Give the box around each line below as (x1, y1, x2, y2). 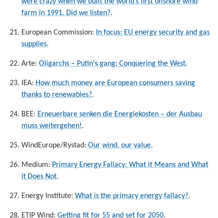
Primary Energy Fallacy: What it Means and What (52, 161, 208, 169)
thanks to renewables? (21, 91, 92, 99)
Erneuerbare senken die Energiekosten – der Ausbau (37, 110, 202, 118)
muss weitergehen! (21, 122, 82, 130)
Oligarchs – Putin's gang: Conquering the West (39, 59, 185, 68)
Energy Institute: (21, 192, 75, 200)
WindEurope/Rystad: (21, 141, 88, 149)
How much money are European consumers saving (36, 79, 195, 87)
